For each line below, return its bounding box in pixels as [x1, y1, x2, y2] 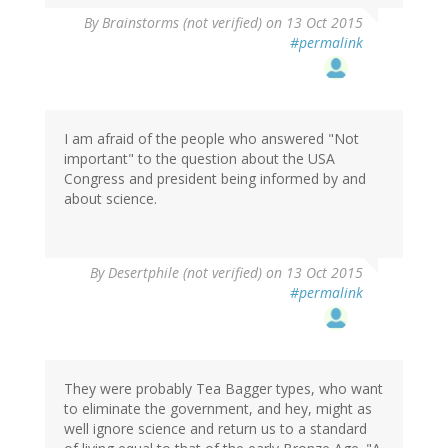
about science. [64, 188, 157, 208]
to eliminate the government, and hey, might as [64, 398, 372, 418]
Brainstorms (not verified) [102, 12, 262, 32]
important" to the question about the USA [64, 148, 335, 168]
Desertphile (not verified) [108, 262, 262, 282]
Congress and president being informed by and [64, 168, 366, 188]
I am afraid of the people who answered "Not [64, 128, 359, 148]
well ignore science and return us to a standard [64, 418, 367, 438]
